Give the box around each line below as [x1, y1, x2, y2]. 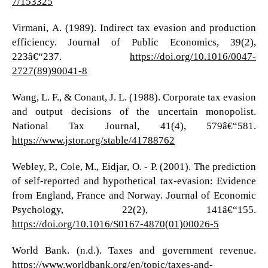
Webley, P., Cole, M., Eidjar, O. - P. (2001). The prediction [11, 160, 257, 171]
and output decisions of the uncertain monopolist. [11, 105, 257, 116]
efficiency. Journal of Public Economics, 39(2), [11, 36, 257, 47]
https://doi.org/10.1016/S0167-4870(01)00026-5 [11, 218, 219, 229]
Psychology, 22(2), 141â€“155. [11, 203, 257, 214]
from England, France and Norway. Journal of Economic [11, 189, 257, 200]
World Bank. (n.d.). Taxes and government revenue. [11, 244, 257, 255]
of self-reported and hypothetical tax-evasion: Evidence [11, 175, 257, 185]
